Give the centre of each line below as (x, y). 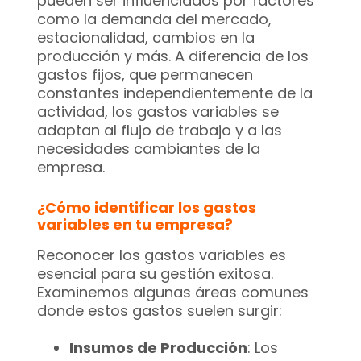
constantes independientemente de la (175, 93)
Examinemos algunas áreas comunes (173, 293)
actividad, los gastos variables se (158, 112)
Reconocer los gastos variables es (162, 255)
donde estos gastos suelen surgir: (160, 311)
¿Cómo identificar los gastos (147, 208)
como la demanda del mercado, (154, 19)
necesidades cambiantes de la (149, 149)
